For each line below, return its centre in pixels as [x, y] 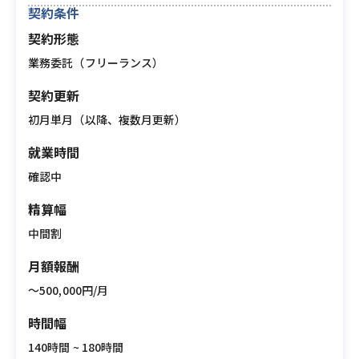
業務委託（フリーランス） [96, 63]
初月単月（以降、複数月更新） [107, 119]
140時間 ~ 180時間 [76, 347]
